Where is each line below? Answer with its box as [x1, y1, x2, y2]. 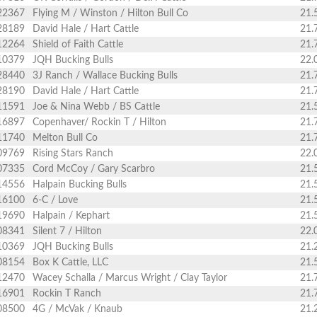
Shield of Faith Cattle [33, 40, 123, 50]
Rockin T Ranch [33, 289, 101, 299]
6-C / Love [33, 195, 78, 205]
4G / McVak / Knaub [33, 304, 122, 314]
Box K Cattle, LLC [33, 258, 108, 267]
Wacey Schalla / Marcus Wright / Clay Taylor [33, 273, 227, 283]
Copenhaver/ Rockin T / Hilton [33, 117, 166, 127]
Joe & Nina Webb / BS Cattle [33, 102, 160, 112]
